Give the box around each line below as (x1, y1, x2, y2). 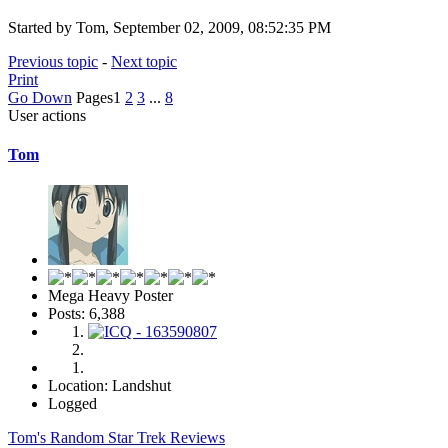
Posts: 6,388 (48, 305, 125, 323)
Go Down (8, 88, 72, 106)
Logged (48, 395, 97, 413)
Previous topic (8, 52, 98, 70)
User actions (8, 106, 86, 124)
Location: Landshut (48, 377, 171, 395)
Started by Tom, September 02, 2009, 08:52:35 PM (8, 18, 331, 36)
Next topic (111, 52, 177, 70)
